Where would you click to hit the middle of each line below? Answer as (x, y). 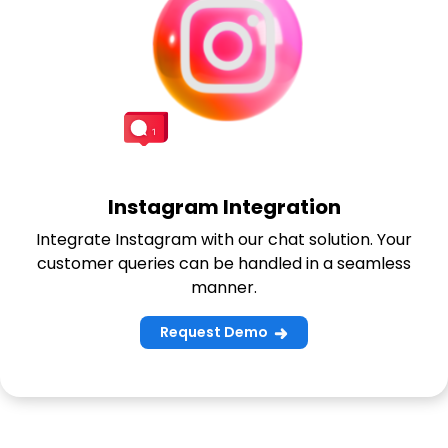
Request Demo (215, 332)
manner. (224, 288)
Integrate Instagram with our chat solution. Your (224, 240)
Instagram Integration (224, 207)
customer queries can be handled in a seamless (224, 264)
